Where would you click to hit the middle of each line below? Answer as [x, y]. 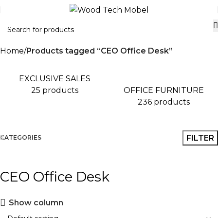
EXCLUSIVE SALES [54, 79]
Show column [36, 202]
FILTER [200, 138]
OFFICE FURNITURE [163, 90]
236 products [163, 102]
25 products [54, 91]
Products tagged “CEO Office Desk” [100, 51]
